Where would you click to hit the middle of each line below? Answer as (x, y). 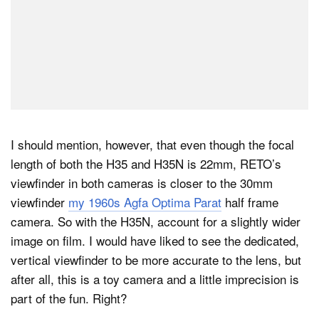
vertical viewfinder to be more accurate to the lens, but (156, 260)
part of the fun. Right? (69, 298)
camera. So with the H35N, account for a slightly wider (156, 221)
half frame (250, 202)
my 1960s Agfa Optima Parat (145, 202)
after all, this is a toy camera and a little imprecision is (155, 279)
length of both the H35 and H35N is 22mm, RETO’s (146, 164)
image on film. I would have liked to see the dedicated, (155, 241)
